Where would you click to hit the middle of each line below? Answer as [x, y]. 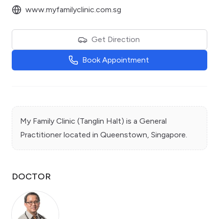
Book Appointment [115, 60]
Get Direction [115, 40]
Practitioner [41, 135]
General [153, 121]
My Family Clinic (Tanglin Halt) [72, 121]
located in [81, 135]
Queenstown [124, 135]
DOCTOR [31, 177]
